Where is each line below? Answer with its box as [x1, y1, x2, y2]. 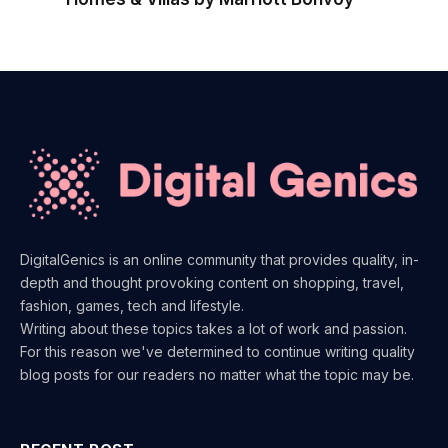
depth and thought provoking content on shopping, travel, [20, 273, 404, 291]
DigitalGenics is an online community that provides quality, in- [20, 250, 419, 268]
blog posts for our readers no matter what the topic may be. [20, 365, 414, 383]
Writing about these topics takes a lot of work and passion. [20, 319, 407, 337]
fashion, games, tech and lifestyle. [20, 296, 244, 314]
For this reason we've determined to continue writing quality [20, 342, 415, 360]
